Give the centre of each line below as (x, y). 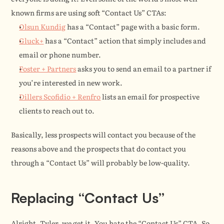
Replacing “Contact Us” (88, 198)
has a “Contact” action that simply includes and (125, 41)
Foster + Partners (48, 69)
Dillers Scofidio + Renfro (60, 97)
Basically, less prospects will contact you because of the (103, 135)
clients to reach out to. (57, 111)
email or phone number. (60, 55)
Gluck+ (31, 41)
